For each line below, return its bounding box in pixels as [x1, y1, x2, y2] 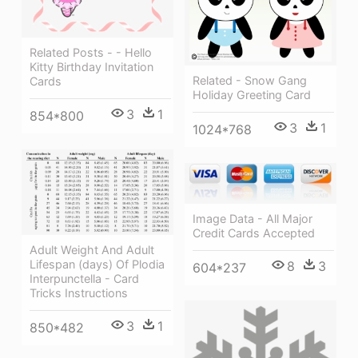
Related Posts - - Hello [30, 46, 152, 60]
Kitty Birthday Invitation [30, 60, 153, 74]
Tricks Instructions [30, 286, 128, 300]
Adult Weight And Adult [30, 243, 154, 257]
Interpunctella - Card [30, 272, 139, 286]
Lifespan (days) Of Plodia [30, 257, 165, 272]
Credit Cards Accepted [193, 225, 315, 240]
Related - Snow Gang [193, 74, 307, 88]
